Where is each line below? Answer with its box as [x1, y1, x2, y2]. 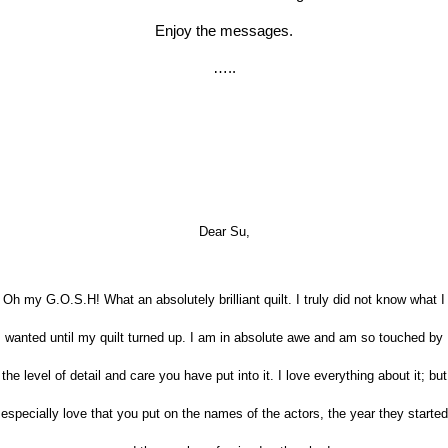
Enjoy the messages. [155, 21, 293, 39]
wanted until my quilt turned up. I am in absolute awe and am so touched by [5, 329, 443, 345]
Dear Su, [198, 223, 250, 239]
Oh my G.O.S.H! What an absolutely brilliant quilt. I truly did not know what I [3, 291, 445, 307]
